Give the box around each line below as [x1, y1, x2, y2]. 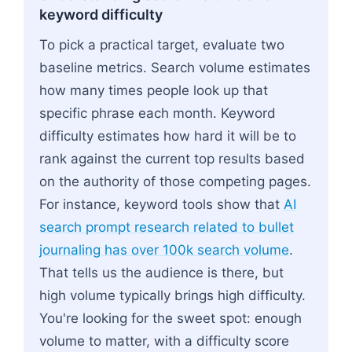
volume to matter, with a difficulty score [39, 332, 289, 349]
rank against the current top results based [39, 150, 305, 167]
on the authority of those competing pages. [39, 173, 311, 189]
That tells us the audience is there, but [39, 264, 284, 280]
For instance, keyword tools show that [39, 196, 284, 212]
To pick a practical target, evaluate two [39, 36, 284, 53]
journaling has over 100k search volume [39, 241, 289, 258]
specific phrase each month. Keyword [39, 104, 276, 121]
